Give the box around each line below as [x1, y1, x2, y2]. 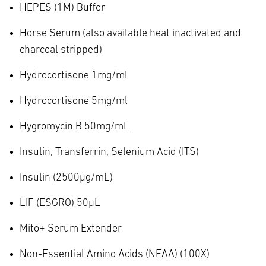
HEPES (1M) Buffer [20, 2, 105, 14]
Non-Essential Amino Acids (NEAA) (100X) [20, 248, 210, 260]
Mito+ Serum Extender [20, 223, 122, 235]
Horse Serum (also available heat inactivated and [20, 27, 241, 39]
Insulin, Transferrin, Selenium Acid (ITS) [20, 146, 199, 158]
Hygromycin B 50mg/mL [20, 121, 129, 132]
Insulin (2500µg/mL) [20, 172, 113, 183]
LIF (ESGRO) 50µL [20, 197, 100, 209]
